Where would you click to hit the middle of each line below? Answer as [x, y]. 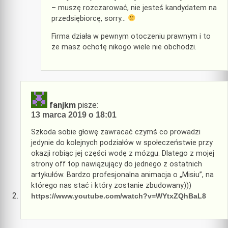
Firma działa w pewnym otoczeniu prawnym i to [131, 37]
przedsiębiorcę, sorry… [90, 18]
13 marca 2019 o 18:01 [74, 115]
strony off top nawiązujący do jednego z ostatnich [117, 164]
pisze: [88, 105]
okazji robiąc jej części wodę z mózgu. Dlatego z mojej [123, 153]
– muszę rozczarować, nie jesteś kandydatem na [134, 8]
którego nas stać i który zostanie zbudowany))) [111, 185]
